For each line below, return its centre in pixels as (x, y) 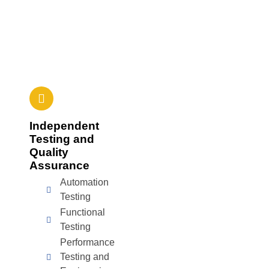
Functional (82, 212)
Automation (84, 182)
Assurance (60, 165)
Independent (65, 126)
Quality (49, 152)
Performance (87, 242)
